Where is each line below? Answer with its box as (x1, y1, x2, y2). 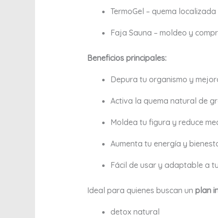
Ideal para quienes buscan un (87, 185, 195, 196)
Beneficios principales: (87, 53, 166, 63)
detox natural (110, 207, 160, 217)
